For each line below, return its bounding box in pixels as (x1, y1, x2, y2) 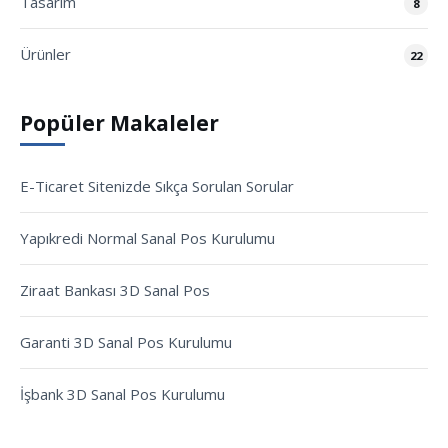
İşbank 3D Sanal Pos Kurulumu (20, 384, 225, 405)
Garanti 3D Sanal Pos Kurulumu (20, 332, 232, 353)
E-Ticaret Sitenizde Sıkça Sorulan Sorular (20, 176, 294, 197)
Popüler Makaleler (20, 108, 219, 137)
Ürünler (20, 43, 71, 64)
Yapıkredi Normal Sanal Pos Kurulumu (20, 228, 275, 249)
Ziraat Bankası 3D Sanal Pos (20, 280, 210, 301)
